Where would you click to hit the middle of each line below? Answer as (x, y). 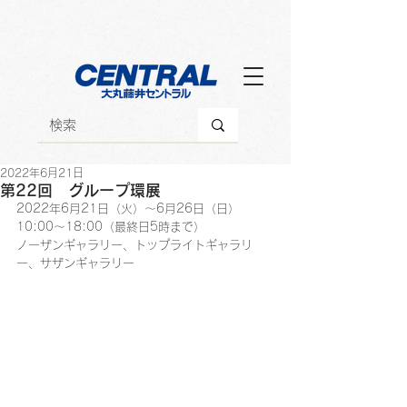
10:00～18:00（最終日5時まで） (111, 227)
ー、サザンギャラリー (75, 263)
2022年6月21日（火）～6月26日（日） (128, 208)
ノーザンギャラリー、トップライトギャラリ (134, 245)
